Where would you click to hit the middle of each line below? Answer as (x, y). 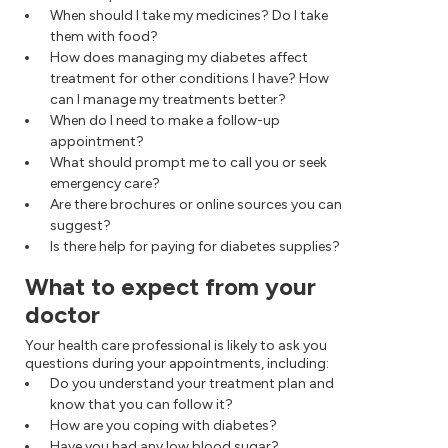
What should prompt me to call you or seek (188, 163)
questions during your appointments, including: (177, 364)
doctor (62, 315)
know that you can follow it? (141, 405)
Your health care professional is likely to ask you (176, 346)
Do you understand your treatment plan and (192, 384)
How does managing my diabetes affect (179, 58)
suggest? (80, 226)
